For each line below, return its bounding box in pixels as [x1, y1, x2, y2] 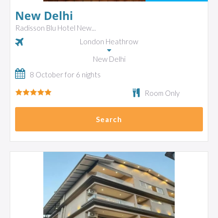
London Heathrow [80, 37, 138, 46]
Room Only [144, 89, 180, 97]
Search [96, 115, 122, 124]
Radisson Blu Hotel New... [15, 23, 96, 32]
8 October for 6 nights [30, 70, 101, 79]
